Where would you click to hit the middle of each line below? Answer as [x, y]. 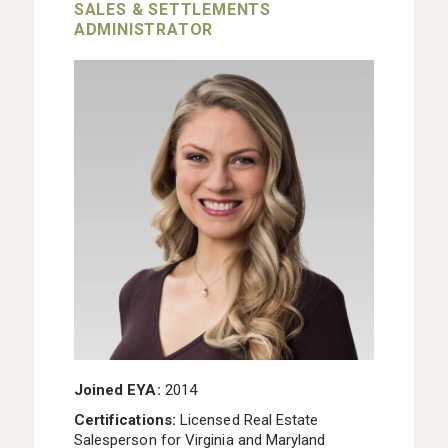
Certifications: [126, 420]
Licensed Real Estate [249, 420]
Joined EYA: [117, 390]
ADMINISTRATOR [143, 29]
